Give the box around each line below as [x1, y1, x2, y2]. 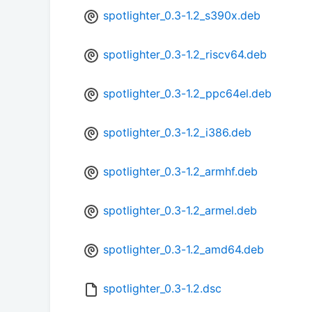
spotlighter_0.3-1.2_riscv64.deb [103, 47, 267, 62]
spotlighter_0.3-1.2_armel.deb [103, 203, 257, 218]
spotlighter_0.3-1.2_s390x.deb [103, 8, 260, 23]
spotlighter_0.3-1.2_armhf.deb [103, 164, 258, 179]
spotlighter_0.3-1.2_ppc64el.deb [103, 86, 272, 101]
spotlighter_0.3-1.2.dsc [103, 281, 221, 296]
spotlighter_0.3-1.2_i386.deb [103, 125, 251, 140]
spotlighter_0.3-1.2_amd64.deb [103, 242, 264, 257]
